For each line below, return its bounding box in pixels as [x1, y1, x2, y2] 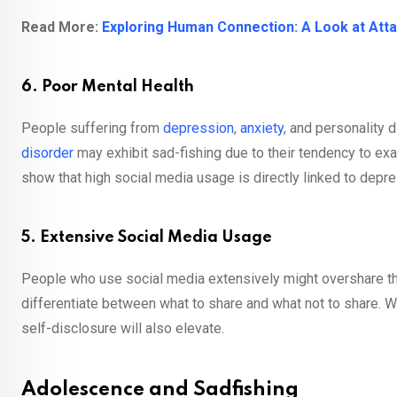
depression [163, 119, 234, 136]
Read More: [21, 18, 102, 35]
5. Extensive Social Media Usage [21, 229, 272, 245]
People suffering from [21, 119, 163, 136]
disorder [21, 144, 74, 161]
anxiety [240, 119, 284, 136]
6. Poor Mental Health [21, 78, 198, 95]
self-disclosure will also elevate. [21, 319, 228, 337]
